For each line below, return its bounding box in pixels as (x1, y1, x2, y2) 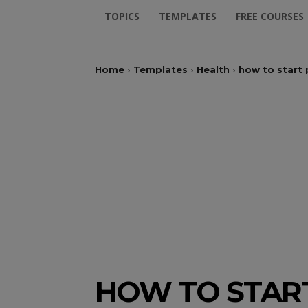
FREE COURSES (236, 10, 304, 23)
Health (197, 64, 230, 75)
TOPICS (104, 10, 140, 23)
